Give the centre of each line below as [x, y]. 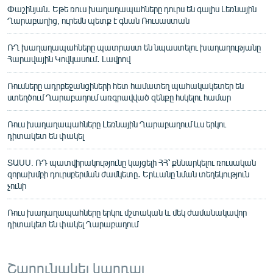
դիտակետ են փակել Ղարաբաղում [73, 224]
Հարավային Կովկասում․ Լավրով [69, 58]
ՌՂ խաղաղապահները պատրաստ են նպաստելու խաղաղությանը [134, 47]
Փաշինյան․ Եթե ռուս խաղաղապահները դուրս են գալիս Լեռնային [132, 9]
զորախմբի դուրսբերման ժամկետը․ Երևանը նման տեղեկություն [128, 174]
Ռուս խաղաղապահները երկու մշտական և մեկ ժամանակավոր [127, 212]
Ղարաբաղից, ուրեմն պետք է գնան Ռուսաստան [98, 20]
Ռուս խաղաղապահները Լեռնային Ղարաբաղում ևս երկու [117, 124]
